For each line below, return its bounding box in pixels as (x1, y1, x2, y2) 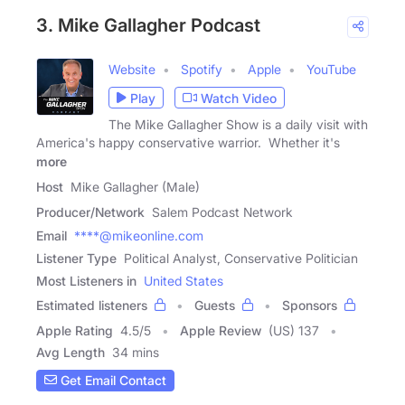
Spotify (181, 61, 222, 78)
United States (144, 272, 223, 288)
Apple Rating (36, 322, 113, 338)
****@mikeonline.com (74, 227, 203, 243)
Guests (194, 297, 235, 313)
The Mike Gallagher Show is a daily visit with (108, 117, 368, 133)
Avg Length (36, 344, 105, 360)
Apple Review (180, 322, 261, 338)
